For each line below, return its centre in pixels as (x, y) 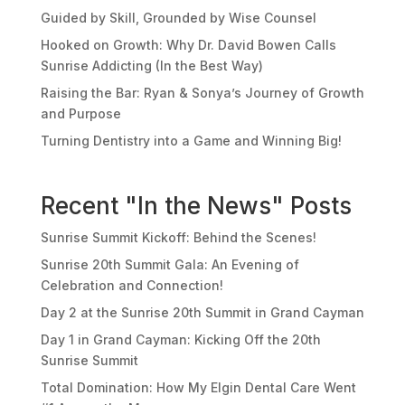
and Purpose (80, 113)
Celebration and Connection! (132, 285)
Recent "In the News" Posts (196, 206)
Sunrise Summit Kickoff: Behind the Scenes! (178, 237)
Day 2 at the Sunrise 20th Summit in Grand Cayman (202, 312)
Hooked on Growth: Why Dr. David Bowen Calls (188, 45)
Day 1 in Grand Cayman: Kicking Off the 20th (180, 339)
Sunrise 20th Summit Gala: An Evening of (170, 264)
